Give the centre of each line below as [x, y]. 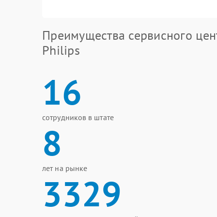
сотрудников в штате [78, 117]
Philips [61, 50]
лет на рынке [65, 168]
